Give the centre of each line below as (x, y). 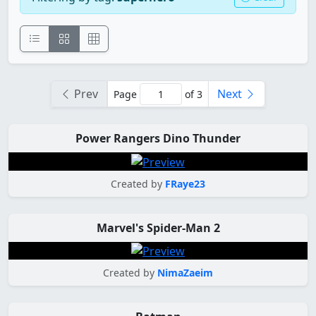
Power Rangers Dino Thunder (158, 138)
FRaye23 (185, 183)
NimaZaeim (185, 273)
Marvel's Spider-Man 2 (158, 227)
